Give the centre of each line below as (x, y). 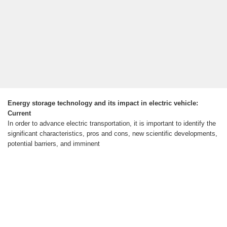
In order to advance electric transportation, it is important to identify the (112, 124)
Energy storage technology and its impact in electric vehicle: (103, 103)
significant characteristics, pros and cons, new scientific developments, (112, 134)
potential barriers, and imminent (54, 144)
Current (19, 113)
